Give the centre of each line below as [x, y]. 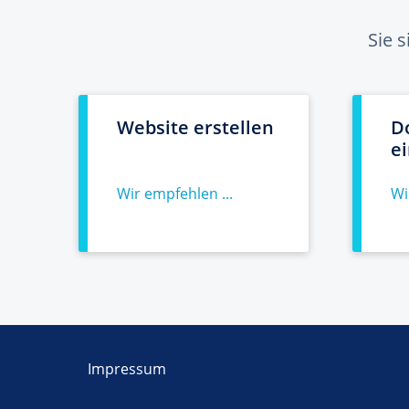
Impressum [127, 369]
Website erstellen [195, 127]
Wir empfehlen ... [175, 194]
